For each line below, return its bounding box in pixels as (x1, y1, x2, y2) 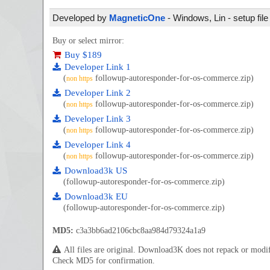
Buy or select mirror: (52, 36, 124, 45)
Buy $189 (64, 50, 102, 60)
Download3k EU (64, 192, 128, 201)
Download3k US (64, 166, 127, 175)
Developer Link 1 (64, 62, 131, 72)
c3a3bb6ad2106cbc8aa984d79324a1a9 (74, 226, 206, 235)
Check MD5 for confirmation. (52, 256, 155, 265)
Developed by (52, 13, 109, 23)
